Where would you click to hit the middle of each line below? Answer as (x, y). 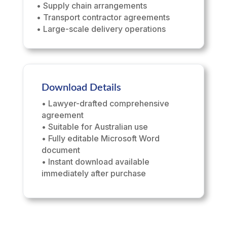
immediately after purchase (93, 174)
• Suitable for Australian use (94, 127)
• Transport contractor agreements (103, 17)
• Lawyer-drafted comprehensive (105, 104)
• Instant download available (95, 162)
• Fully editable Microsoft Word (100, 139)
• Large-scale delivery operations (101, 29)
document (61, 150)
